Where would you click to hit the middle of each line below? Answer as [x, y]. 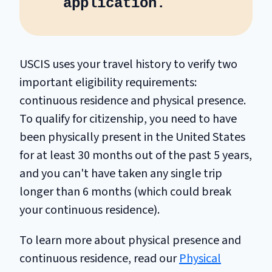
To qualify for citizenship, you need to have [128, 119]
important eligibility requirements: [108, 82]
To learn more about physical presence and [130, 240]
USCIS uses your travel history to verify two [128, 64]
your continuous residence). [90, 210]
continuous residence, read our [99, 258]
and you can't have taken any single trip [121, 173]
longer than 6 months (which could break [125, 192]
